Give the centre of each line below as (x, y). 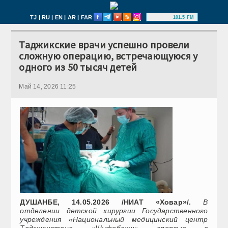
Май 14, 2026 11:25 (48, 87)
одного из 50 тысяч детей (78, 67)
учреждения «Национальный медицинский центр (114, 219)
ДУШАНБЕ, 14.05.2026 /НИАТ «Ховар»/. (106, 202)
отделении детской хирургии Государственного (114, 210)
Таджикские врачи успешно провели (104, 45)
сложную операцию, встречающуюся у (108, 56)
